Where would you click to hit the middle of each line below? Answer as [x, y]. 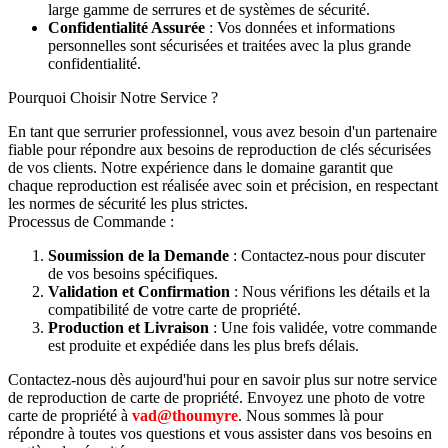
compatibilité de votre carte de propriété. [174, 310]
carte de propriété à [70, 416]
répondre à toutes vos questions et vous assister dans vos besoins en [220, 434]
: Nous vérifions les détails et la [330, 292]
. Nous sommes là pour [310, 416]
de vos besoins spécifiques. [133, 274]
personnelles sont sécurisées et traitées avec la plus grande [229, 46]
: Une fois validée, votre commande [323, 328]
